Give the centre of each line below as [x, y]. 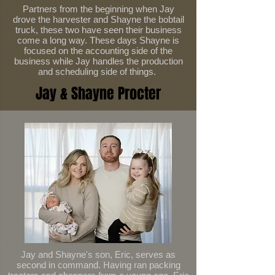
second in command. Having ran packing [98, 265]
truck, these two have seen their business [98, 30]
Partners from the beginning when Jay [98, 9]
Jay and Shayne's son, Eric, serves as [98, 254]
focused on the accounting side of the [98, 51]
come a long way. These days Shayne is [98, 40]
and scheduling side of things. [98, 72]
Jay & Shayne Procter [98, 94]
